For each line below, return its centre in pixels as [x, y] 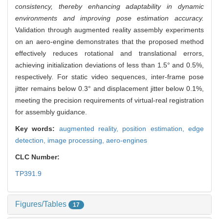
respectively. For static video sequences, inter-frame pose [109, 77]
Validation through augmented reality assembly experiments [109, 30]
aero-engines [127, 141]
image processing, [77, 141]
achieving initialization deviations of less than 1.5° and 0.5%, [109, 65]
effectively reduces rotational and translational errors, [109, 54]
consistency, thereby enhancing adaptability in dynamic [109, 7]
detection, [31, 141]
